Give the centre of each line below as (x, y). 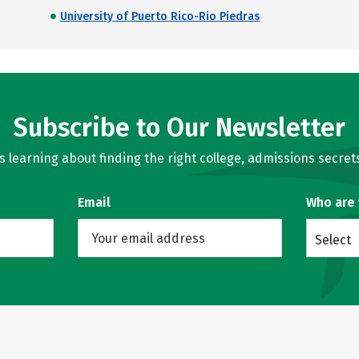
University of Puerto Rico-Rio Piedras (160, 16)
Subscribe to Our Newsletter (179, 127)
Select (333, 240)
